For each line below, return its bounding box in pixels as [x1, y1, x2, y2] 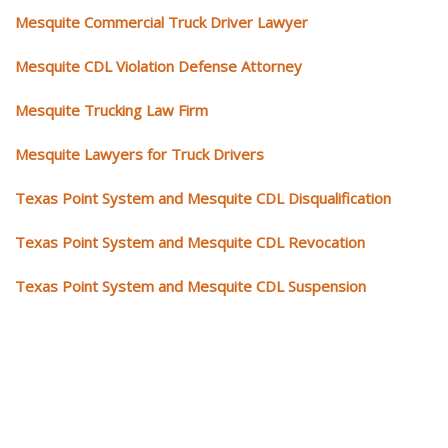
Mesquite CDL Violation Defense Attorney [15, 55, 302, 76]
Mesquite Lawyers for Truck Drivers [15, 143, 264, 164]
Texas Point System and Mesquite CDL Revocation [15, 231, 365, 252]
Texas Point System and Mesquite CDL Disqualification [15, 187, 391, 208]
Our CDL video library [15, 398, 326, 445]
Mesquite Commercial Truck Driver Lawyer [15, 11, 308, 32]
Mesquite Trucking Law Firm [15, 99, 208, 120]
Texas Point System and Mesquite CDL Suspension [15, 275, 366, 296]
